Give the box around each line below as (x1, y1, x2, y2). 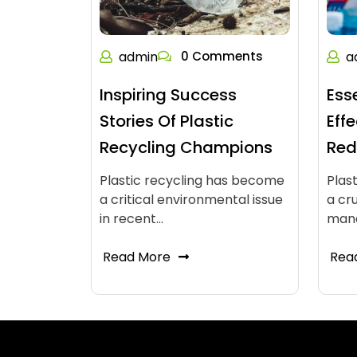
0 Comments (178, 48, 263, 65)
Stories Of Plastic (100, 110, 233, 132)
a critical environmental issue (100, 190, 283, 209)
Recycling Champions (100, 136, 273, 159)
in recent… (100, 210, 163, 228)
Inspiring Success (100, 84, 237, 106)
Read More (103, 248, 171, 266)
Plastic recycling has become (100, 171, 284, 190)
